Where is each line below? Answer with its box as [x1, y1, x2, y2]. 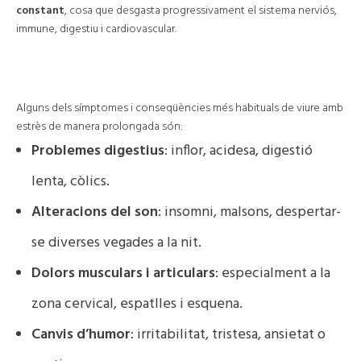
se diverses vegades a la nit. [31, 231, 201, 255]
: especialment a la [215, 262, 330, 286]
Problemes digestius [31, 139, 164, 164]
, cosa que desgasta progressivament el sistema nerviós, [64, 2, 337, 21]
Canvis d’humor [31, 323, 131, 347]
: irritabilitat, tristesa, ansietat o [131, 323, 326, 347]
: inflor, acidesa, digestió [164, 139, 313, 164]
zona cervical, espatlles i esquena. [31, 293, 243, 317]
